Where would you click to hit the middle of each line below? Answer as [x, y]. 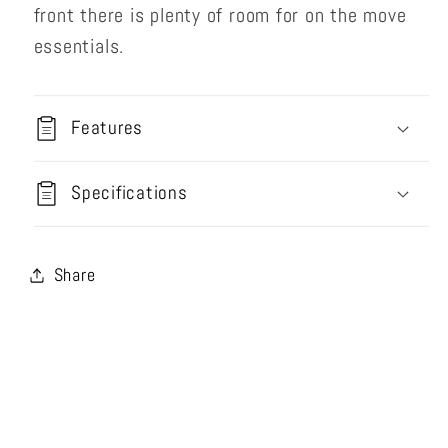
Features [107, 127]
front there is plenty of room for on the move [220, 16]
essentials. [79, 47]
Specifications [129, 193]
